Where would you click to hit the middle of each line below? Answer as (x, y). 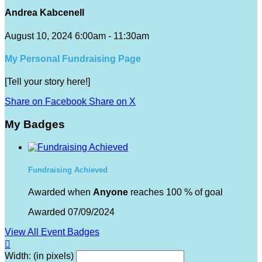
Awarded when (61, 192)
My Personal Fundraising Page (73, 58)
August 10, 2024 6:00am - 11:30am (77, 36)
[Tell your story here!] (47, 82)
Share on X (112, 102)
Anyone (111, 192)
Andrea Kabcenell (44, 13)
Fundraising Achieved (68, 170)
